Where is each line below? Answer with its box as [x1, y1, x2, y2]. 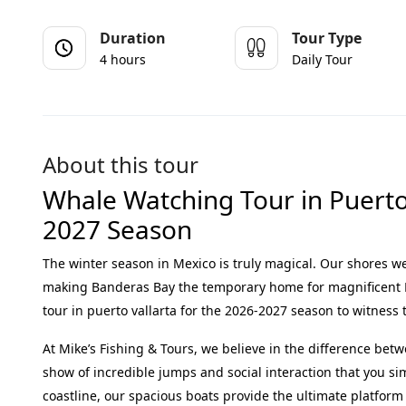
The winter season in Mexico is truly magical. [43, 255, 320, 272]
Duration [100, 28, 166, 48]
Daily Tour [292, 51, 353, 68]
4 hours [100, 51, 146, 68]
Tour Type [292, 28, 362, 48]
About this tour [43, 150, 198, 179]
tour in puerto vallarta [43, 302, 177, 319]
